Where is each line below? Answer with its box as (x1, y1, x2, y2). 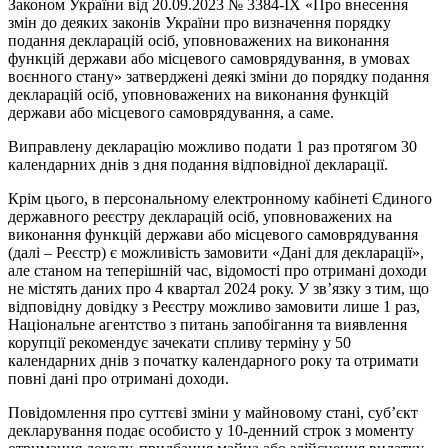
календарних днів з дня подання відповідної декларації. (8, 156, 388, 174)
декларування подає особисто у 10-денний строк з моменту (8, 422, 414, 440)
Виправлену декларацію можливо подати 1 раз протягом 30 (8, 138, 417, 156)
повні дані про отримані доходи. (8, 370, 229, 388)
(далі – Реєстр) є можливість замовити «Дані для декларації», (8, 244, 424, 262)
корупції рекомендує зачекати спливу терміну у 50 (8, 334, 351, 352)
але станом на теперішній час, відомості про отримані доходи (8, 262, 427, 280)
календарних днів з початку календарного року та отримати (8, 352, 419, 370)
